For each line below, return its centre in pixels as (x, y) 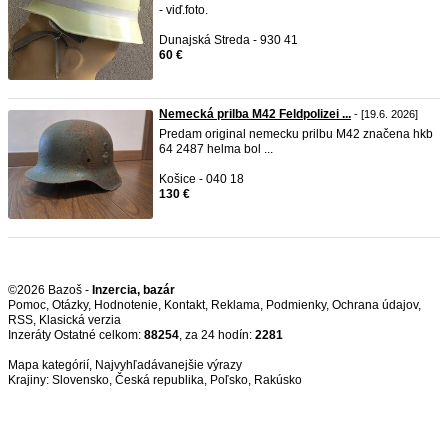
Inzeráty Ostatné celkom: (76, 335)
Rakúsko (278, 380)
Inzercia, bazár (133, 290)
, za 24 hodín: (217, 335)
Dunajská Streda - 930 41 (228, 40)
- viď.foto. (183, 10)
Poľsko (229, 380)
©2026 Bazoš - (50, 290)
